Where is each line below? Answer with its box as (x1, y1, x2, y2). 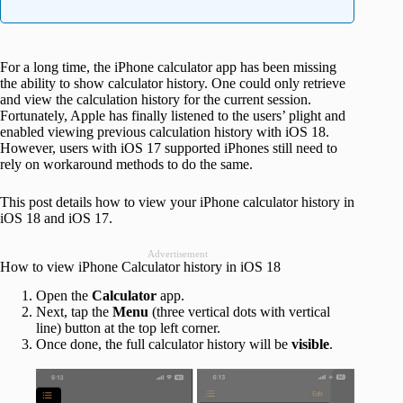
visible (291, 336, 329, 353)
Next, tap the (36, 304, 112, 320)
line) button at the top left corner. (36, 320, 220, 336)
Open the (36, 288, 92, 304)
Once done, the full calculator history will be (36, 336, 291, 353)
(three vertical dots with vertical (148, 304, 330, 320)
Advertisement (147, 247, 208, 259)
